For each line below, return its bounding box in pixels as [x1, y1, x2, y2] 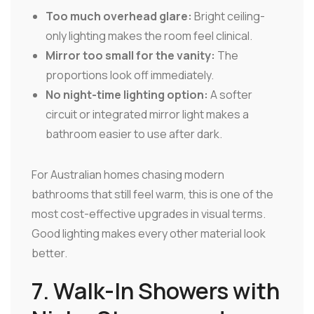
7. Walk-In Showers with [32, 275, 280, 306]
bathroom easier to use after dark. [46, 125, 222, 142]
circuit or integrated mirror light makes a [46, 106, 249, 122]
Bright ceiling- [192, 8, 265, 24]
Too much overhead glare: [46, 8, 192, 24]
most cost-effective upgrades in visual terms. [32, 205, 266, 221]
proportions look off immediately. [46, 67, 214, 83]
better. [32, 245, 67, 261]
